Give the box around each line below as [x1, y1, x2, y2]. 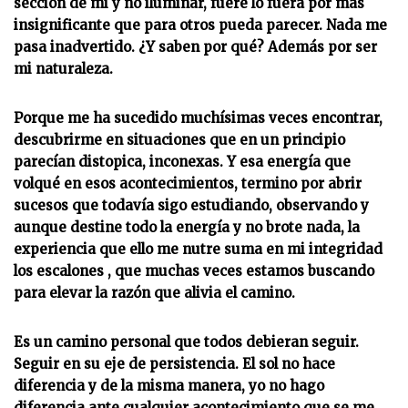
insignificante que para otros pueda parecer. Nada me [14, 16, 387, 34]
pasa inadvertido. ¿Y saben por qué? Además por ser [14, 38, 377, 56]
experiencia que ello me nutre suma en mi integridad [14, 240, 382, 258]
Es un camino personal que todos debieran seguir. [14, 333, 359, 351]
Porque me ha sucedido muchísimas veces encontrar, [14, 109, 382, 127]
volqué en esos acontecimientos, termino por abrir [14, 175, 362, 192]
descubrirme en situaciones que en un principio [14, 131, 345, 148]
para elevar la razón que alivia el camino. [14, 284, 295, 301]
